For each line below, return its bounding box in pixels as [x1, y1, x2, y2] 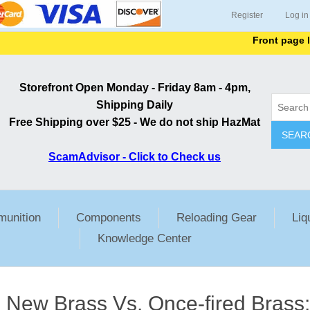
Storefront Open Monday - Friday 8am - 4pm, [19, 82, 250, 93]
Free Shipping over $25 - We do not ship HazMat [9, 116, 260, 128]
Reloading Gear [176, 211, 257, 224]
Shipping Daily [96, 99, 173, 111]
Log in [285, 10, 309, 20]
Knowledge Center [98, 232, 192, 245]
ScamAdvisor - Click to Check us [48, 151, 221, 163]
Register [231, 10, 263, 20]
